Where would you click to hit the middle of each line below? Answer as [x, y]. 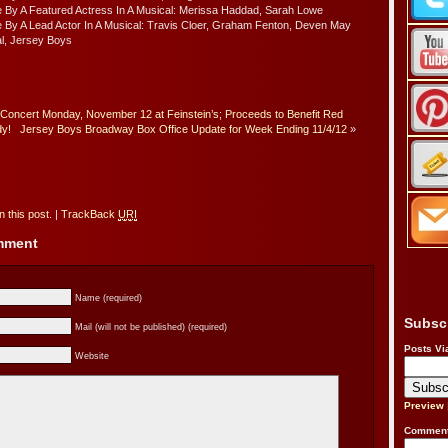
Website [92, 356]
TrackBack [89, 213]
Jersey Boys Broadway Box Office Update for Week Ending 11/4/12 [183, 129]
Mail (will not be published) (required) [151, 327]
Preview [424, 406]
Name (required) [108, 298]
